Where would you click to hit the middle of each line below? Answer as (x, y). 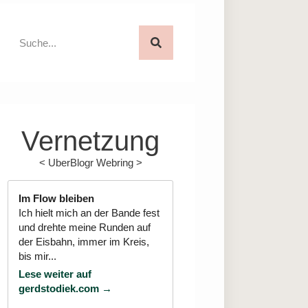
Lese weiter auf (55, 274)
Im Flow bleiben (57, 198)
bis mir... (38, 256)
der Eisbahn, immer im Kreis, (84, 241)
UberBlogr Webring (90, 163)
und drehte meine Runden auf (85, 227)
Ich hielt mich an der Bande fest (89, 212)
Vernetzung (91, 141)
